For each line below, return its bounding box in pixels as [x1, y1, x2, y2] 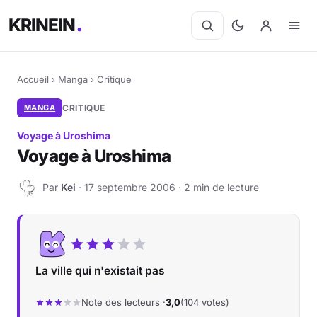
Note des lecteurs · [81, 296, 166, 308]
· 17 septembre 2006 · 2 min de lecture [76, 180, 259, 193]
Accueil [17, 74, 49, 85]
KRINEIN [8, 14, 76, 36]
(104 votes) [180, 296, 229, 308]
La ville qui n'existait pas [35, 264, 165, 277]
